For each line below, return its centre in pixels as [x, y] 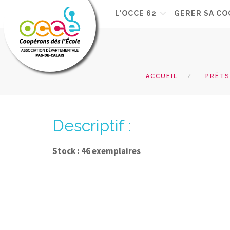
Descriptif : [92, 126]
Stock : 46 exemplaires [97, 151]
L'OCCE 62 [136, 13]
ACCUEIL [162, 76]
